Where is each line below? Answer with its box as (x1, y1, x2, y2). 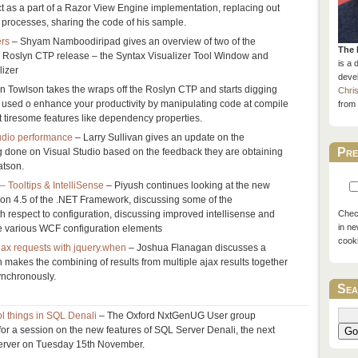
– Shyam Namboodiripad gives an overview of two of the (10, 36, 257, 47)
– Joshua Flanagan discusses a (126, 242, 267, 253)
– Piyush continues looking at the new (104, 180, 271, 191)
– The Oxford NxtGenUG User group (99, 310, 257, 321)
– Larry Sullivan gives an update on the (75, 132, 245, 143)
